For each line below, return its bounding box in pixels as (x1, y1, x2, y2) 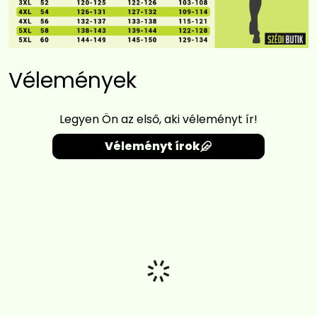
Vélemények (8, 66, 137, 96)
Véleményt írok (105, 138, 201, 155)
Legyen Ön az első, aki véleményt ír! (59, 111, 258, 128)
